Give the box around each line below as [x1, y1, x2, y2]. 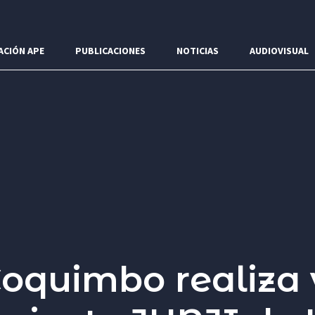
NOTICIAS [176, 44, 219, 57]
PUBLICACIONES [75, 44, 146, 57]
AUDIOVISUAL [250, 44, 309, 57]
